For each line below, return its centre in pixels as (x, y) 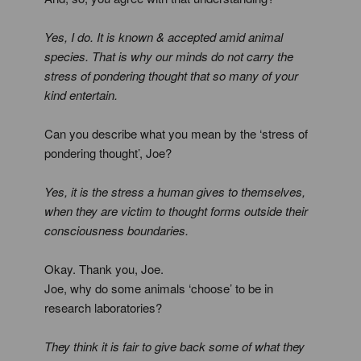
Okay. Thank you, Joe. (104, 269)
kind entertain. (81, 95)
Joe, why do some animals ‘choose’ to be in (159, 288)
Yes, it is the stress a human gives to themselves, (175, 191)
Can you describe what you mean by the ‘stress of (176, 133)
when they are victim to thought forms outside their (176, 211)
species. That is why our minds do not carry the (169, 56)
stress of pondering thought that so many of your (171, 75)
